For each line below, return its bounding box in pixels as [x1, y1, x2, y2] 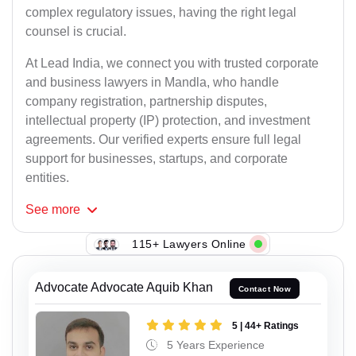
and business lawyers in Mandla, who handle [25, 75, 279, 90]
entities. [25, 171, 69, 185]
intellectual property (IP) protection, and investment [25, 114, 310, 128]
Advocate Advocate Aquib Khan [35, 281, 213, 295]
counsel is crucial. [25, 25, 126, 39]
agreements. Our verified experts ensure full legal [25, 133, 301, 147]
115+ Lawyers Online [132, 237, 246, 250]
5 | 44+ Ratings [232, 319, 299, 331]
